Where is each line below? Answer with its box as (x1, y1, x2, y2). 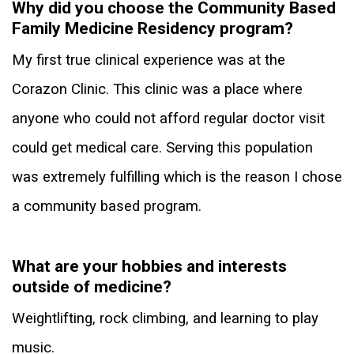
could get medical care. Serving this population (12, 139, 313, 157)
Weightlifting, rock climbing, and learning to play (12, 310, 318, 328)
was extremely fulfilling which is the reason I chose (12, 168, 342, 186)
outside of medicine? (12, 277, 171, 297)
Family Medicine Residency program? (12, 19, 293, 39)
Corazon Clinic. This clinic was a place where (12, 81, 303, 99)
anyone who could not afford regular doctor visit (12, 110, 325, 128)
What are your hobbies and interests (12, 257, 287, 277)
